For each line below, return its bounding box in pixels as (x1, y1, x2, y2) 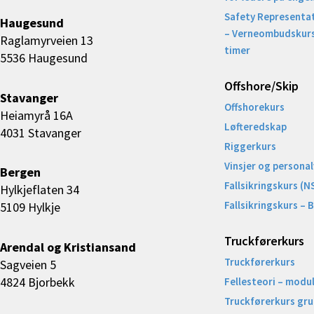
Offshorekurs (224, 100, 285, 114)
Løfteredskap (224, 119, 287, 133)
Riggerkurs (224, 139, 276, 153)
